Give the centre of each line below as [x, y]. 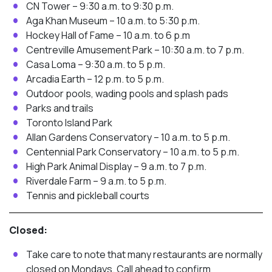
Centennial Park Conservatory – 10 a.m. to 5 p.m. [133, 151]
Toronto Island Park [69, 122]
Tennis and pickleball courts [88, 195]
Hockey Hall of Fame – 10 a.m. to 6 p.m [108, 35]
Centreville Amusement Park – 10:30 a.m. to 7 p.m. [135, 49]
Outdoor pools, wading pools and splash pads [127, 93]
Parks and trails [60, 108]
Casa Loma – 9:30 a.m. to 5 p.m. [96, 64]
